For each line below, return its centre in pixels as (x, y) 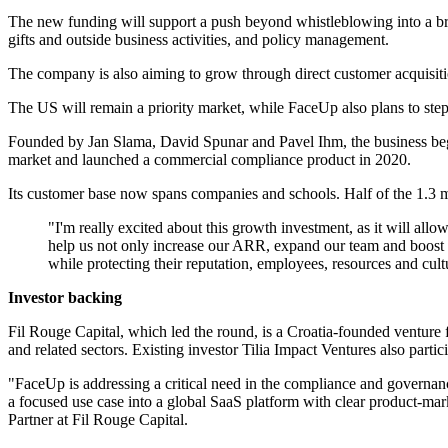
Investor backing (65, 298)
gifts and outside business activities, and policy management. (198, 40)
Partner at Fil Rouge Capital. (98, 420)
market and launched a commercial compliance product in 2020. (209, 160)
